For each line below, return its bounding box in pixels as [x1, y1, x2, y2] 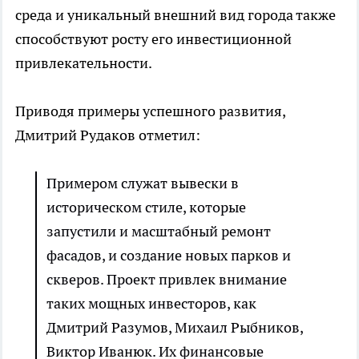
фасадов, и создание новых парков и [46, 246, 291, 265]
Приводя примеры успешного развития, [15, 102, 285, 121]
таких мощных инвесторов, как [46, 294, 256, 313]
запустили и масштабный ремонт [46, 222, 271, 241]
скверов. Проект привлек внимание [46, 270, 287, 289]
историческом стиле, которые [46, 198, 246, 217]
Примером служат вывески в [46, 174, 239, 193]
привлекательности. [15, 54, 152, 73]
